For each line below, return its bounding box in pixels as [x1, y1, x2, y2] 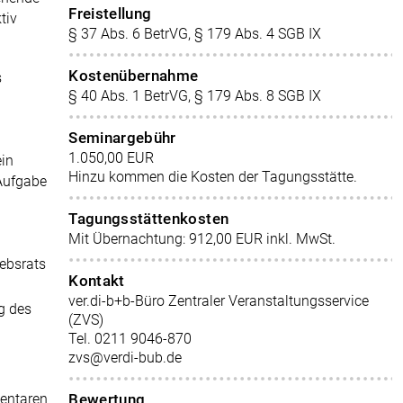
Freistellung [68, 4, 152, 22]
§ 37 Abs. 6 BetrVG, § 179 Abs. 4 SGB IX [68, 25, 322, 42]
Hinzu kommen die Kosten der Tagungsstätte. [68, 168, 358, 185]
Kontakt [68, 272, 125, 290]
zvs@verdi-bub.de [68, 349, 183, 366]
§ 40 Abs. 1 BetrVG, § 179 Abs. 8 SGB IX [68, 87, 322, 104]
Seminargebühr [68, 129, 176, 147]
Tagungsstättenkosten [68, 210, 229, 228]
